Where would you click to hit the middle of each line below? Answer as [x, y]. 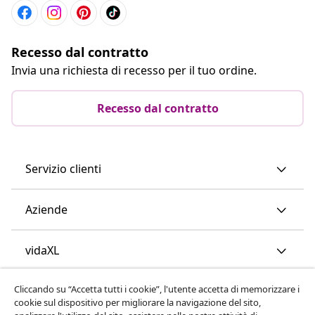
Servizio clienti [63, 168]
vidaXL [42, 250]
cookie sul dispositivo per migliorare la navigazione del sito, [137, 302]
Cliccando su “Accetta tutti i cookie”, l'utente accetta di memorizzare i [157, 289]
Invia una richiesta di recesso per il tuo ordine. [134, 70]
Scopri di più [58, 291]
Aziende [46, 209]
